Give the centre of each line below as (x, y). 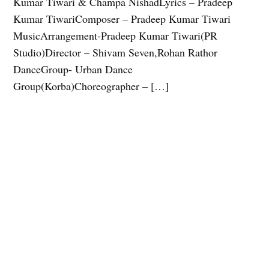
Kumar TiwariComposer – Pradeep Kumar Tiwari (122, 19)
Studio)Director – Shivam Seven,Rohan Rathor (116, 53)
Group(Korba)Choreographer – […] (91, 86)
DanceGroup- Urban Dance (73, 69)
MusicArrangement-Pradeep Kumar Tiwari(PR (116, 36)
